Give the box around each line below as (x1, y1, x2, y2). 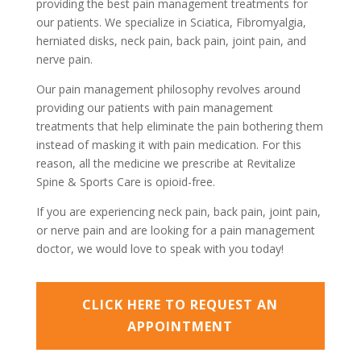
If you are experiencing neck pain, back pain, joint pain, (35, 204, 321, 219)
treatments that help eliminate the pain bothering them (35, 118, 323, 134)
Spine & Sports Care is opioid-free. (35, 174, 215, 189)
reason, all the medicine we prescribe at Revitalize (35, 156, 296, 171)
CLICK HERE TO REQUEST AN (82, 295, 279, 313)
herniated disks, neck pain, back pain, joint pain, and (35, 33, 306, 48)
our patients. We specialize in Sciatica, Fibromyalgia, (35, 15, 306, 30)
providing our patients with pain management (35, 100, 273, 115)
